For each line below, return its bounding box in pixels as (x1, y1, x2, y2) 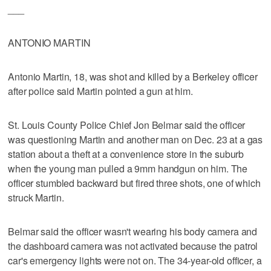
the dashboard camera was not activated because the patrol (8, 238, 258, 253)
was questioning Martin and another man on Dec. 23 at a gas (8, 132, 263, 146)
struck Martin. (8, 190, 64, 204)
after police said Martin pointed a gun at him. (8, 83, 193, 98)
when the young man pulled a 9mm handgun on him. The (8, 161, 248, 175)
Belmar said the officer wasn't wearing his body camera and (8, 224, 258, 238)
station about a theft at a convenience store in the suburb (8, 146, 244, 161)
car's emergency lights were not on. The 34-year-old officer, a (8, 253, 262, 267)
